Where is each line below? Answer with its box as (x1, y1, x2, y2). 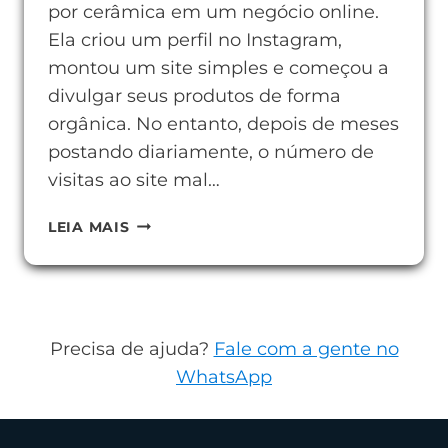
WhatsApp (176, 366, 272, 389)
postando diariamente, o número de (48, 141, 374, 163)
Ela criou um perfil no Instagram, (48, 29, 342, 51)
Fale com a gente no (213, 338, 399, 361)
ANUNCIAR (128, 244, 215, 262)
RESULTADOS (128, 300, 234, 318)
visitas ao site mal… (48, 169, 220, 191)
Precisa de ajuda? (49, 338, 214, 361)
